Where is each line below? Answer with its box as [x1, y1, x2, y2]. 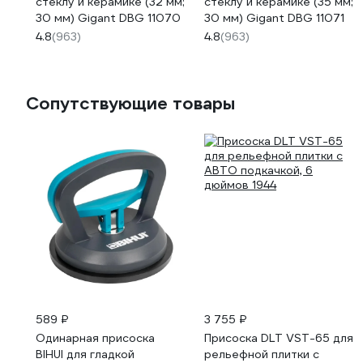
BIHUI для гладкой [36, 347, 135, 361]
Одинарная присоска [36, 331, 155, 345]
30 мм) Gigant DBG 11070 [36, 11, 181, 25]
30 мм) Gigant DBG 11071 [204, 11, 344, 25]
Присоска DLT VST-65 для [204, 331, 353, 345]
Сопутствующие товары [26, 92, 235, 114]
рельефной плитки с [204, 347, 319, 361]
